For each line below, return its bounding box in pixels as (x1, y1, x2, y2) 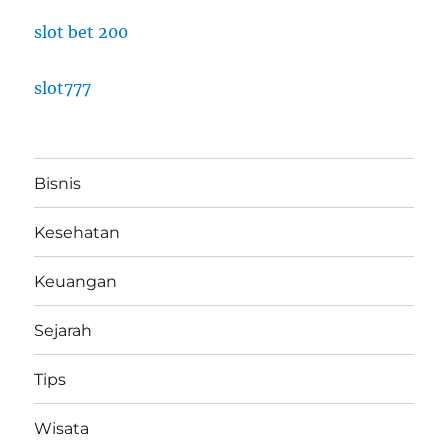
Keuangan (34, 271, 118, 291)
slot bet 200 (34, 22, 129, 43)
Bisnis (34, 173, 82, 193)
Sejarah (34, 320, 93, 340)
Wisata (34, 418, 90, 438)
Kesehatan (34, 222, 121, 242)
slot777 (34, 78, 92, 99)
